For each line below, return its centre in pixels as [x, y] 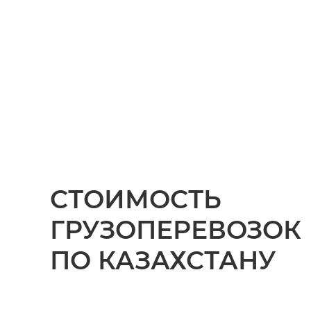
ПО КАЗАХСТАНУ [163, 260]
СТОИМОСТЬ [136, 199]
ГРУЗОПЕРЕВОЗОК [176, 230]
